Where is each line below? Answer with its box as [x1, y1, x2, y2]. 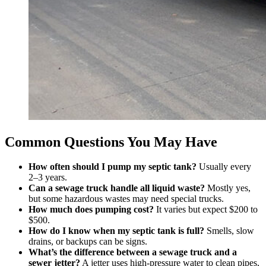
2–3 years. [28, 172, 67, 183]
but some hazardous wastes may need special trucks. [28, 194, 224, 204]
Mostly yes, [205, 183, 251, 194]
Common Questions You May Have [5, 134, 217, 150]
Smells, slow [204, 226, 254, 236]
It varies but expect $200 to [154, 204, 258, 215]
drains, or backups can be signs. [28, 236, 147, 247]
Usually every [197, 161, 251, 172]
